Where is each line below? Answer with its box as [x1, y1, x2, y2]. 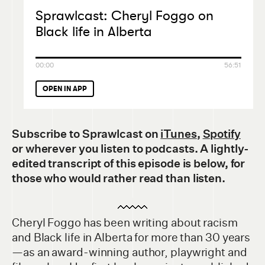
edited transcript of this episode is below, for [12, 157, 245, 171]
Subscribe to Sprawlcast [12, 127, 145, 141]
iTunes [160, 127, 197, 141]
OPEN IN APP [43, 85, 87, 93]
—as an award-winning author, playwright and [12, 245, 247, 260]
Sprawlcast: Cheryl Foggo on [35, 7, 214, 24]
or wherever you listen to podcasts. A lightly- [12, 142, 250, 156]
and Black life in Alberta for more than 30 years [12, 231, 251, 245]
